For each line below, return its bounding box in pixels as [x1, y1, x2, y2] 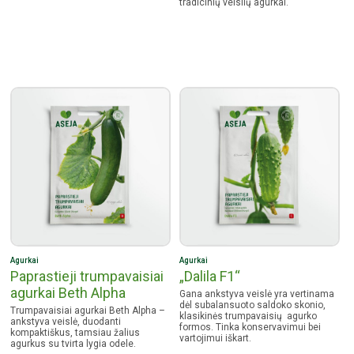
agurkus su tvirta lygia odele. [10, 337, 137, 349]
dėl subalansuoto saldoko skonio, [179, 299, 326, 311]
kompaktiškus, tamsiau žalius [10, 326, 141, 338]
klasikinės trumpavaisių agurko [179, 310, 318, 322]
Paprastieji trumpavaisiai [10, 267, 164, 284]
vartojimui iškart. [179, 332, 252, 344]
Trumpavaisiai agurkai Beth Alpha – [10, 304, 166, 316]
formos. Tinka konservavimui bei [179, 321, 322, 333]
